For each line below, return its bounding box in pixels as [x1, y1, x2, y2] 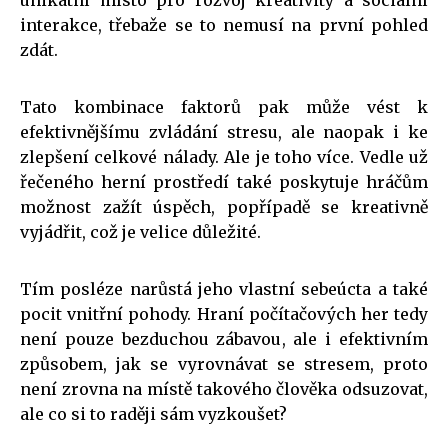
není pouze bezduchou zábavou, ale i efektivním [20, 328, 428, 349]
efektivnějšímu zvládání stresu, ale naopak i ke [20, 121, 428, 142]
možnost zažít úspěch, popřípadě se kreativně [20, 196, 428, 217]
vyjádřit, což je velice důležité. [20, 221, 261, 242]
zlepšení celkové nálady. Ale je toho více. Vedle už [20, 146, 428, 167]
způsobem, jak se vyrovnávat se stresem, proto [20, 353, 428, 374]
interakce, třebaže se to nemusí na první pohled [20, 14, 428, 35]
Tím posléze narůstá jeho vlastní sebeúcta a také [20, 278, 428, 299]
